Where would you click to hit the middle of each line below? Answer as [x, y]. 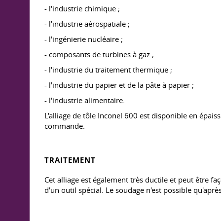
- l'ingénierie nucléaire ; [84, 39]
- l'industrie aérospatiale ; [87, 24]
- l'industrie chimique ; [82, 8]
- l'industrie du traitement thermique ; [108, 70]
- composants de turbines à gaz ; [99, 54]
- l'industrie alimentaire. [85, 100]
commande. [65, 126]
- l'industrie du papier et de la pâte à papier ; [119, 85]
